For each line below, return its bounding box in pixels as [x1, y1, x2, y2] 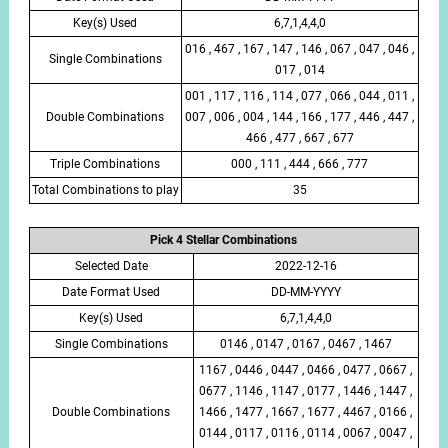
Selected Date [74, 258, 148, 273]
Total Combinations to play [31, 183, 179, 198]
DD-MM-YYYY [270, 284, 341, 299]
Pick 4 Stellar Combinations [150, 232, 298, 247]
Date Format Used [62, 284, 161, 299]
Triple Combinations [50, 157, 161, 172]
